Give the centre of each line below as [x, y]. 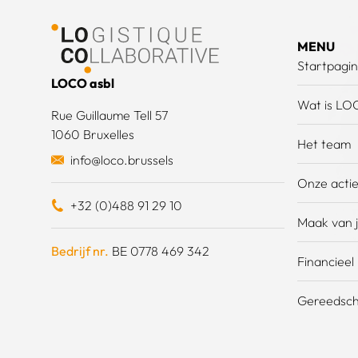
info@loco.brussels [122, 160]
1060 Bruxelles [93, 135]
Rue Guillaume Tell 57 [109, 115]
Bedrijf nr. [80, 251]
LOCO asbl [83, 84]
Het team [324, 144]
